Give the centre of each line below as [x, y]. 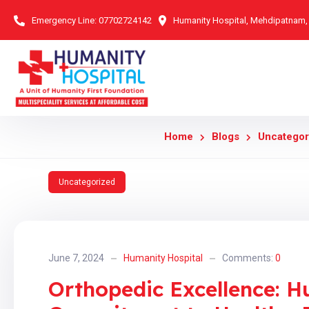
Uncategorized [87, 182]
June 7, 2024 [76, 258]
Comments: [249, 258]
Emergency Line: [64, 20]
